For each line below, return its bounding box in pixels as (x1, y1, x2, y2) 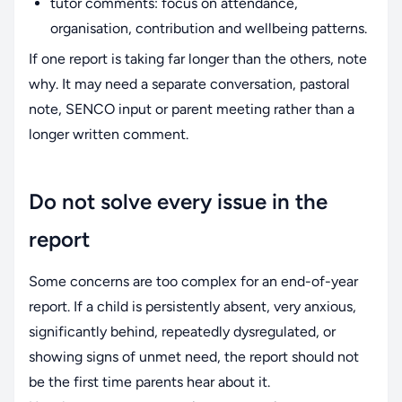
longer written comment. (29, 125, 188, 143)
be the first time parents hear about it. (29, 372, 270, 390)
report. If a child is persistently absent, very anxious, (29, 297, 356, 315)
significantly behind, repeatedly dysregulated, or (29, 322, 336, 340)
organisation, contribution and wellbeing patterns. (50, 20, 367, 38)
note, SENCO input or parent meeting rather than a (29, 100, 354, 118)
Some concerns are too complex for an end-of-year (29, 272, 358, 290)
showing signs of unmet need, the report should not (29, 347, 359, 365)
